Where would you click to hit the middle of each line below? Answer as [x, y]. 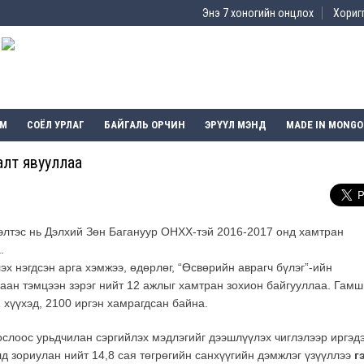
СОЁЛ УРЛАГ [56, 125]
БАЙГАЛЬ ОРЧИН [145, 125]
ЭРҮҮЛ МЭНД [236, 125]
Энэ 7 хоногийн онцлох [258, 13]
